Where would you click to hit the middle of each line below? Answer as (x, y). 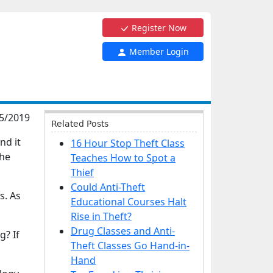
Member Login (158, 51)
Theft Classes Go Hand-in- (130, 246)
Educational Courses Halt (129, 202)
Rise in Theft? (101, 216)
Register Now (158, 28)
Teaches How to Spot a (123, 158)
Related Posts (80, 124)
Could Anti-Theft (108, 187)
